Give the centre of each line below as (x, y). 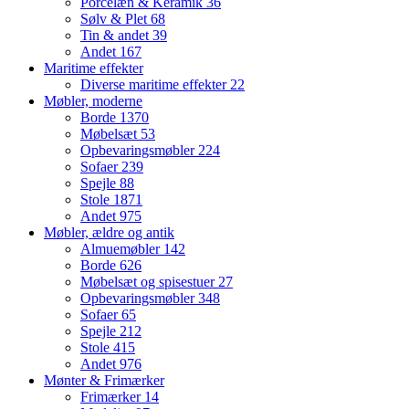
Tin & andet (116, 36)
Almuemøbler (122, 249)
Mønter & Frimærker (104, 381)
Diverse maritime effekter (155, 85)
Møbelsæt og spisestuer (149, 282)
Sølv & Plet (115, 19)
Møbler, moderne (93, 101)
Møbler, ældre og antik (109, 233)
